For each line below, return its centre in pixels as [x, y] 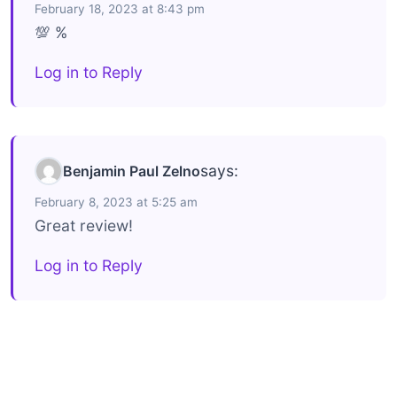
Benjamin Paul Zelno [132, 171]
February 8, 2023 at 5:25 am [116, 202]
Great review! [84, 225]
